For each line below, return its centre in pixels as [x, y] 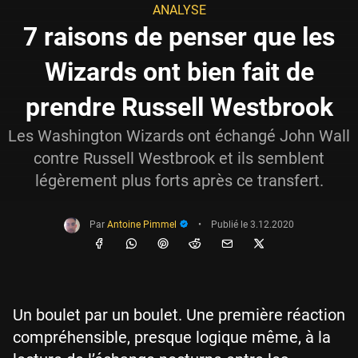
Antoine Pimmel [143, 225]
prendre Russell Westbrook [179, 107]
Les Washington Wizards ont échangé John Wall [179, 136]
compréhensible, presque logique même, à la [172, 337]
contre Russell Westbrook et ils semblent [179, 158]
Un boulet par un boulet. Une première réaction [179, 315]
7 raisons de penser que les [179, 37]
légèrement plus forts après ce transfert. [179, 181]
